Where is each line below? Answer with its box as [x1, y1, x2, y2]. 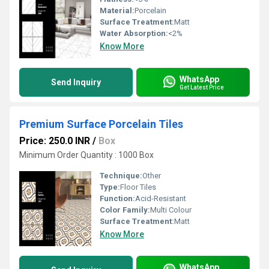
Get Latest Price [180, 83, 224, 91]
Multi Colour [150, 205, 192, 214]
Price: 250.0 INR [19, 135, 90, 147]
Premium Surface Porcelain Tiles [19, 118, 183, 130]
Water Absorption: [100, 29, 168, 38]
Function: [100, 194, 135, 203]
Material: [100, 6, 134, 15]
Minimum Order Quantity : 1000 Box [19, 150, 154, 160]
